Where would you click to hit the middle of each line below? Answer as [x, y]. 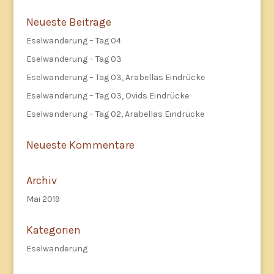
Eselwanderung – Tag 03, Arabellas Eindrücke [115, 77]
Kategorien [53, 230]
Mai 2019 [43, 199]
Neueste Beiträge [68, 22]
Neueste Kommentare [80, 145]
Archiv [41, 180]
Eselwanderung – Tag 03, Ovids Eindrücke [107, 96]
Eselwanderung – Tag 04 [73, 41]
